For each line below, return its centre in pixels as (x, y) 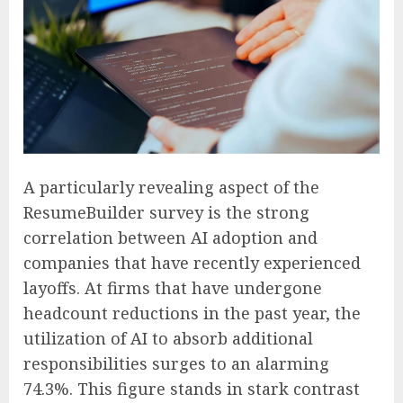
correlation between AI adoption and (170, 237)
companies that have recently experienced (192, 262)
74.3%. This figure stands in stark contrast (192, 388)
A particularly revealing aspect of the (171, 187)
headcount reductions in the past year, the (192, 313)
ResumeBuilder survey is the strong (166, 212)
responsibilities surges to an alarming (176, 363)
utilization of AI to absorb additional (168, 338)
